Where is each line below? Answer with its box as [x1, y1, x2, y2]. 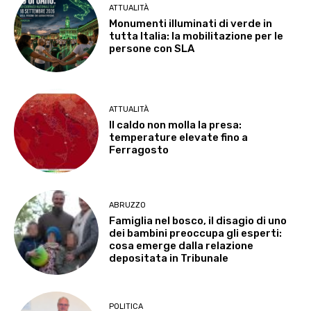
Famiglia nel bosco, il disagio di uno [109, 214, 287, 227]
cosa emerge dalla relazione [109, 239, 254, 252]
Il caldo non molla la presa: [109, 119, 242, 132]
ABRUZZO [109, 200, 146, 210]
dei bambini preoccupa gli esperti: [109, 226, 283, 239]
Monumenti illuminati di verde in [109, 17, 273, 30]
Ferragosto [109, 144, 169, 157]
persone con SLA [109, 42, 195, 55]
